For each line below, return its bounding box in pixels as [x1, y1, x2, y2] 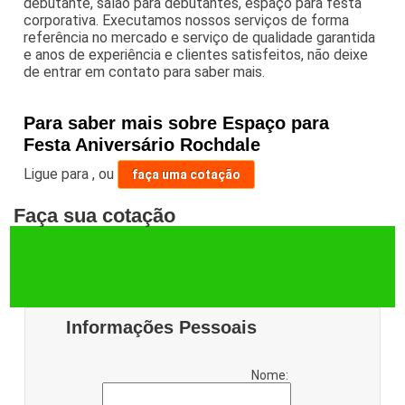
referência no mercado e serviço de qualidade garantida [24, 28, 376, 46]
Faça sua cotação [14, 203, 176, 227]
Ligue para [24, 165, 93, 183]
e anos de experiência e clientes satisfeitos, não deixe [24, 45, 369, 63]
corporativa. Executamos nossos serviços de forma [24, 11, 350, 29]
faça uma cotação [132, 166, 241, 182]
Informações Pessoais [66, 316, 258, 337]
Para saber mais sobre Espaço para [24, 112, 330, 133]
